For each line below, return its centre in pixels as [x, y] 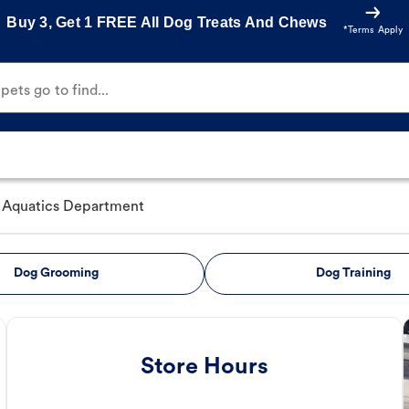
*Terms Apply [372, 31]
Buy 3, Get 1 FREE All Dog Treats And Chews [167, 22]
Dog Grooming [56, 274]
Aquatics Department [73, 208]
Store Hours [204, 368]
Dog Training [353, 274]
